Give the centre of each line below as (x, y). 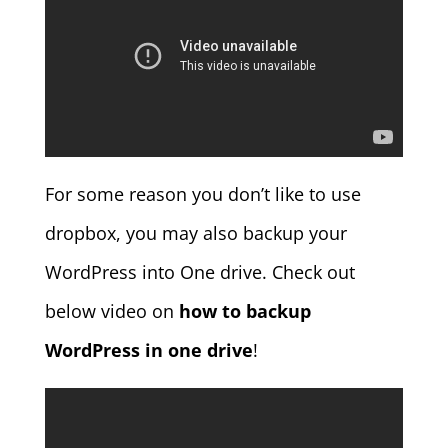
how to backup (244, 310)
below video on (111, 310)
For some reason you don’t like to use (202, 193)
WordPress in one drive (148, 349)
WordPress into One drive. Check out (199, 271)
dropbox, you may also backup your (195, 232)
